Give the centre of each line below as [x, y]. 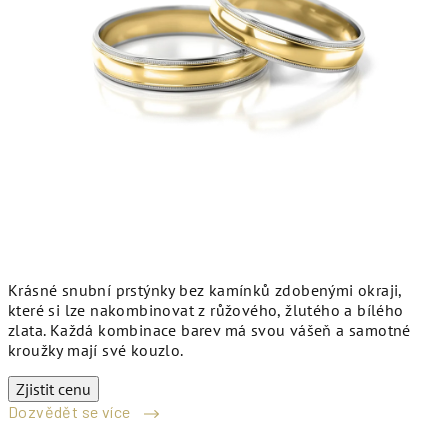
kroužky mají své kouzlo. [96, 350]
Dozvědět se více [71, 411]
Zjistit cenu [53, 389]
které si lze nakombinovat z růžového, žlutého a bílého [206, 310]
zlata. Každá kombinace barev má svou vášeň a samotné [209, 330]
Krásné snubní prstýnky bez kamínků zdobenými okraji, [205, 290]
